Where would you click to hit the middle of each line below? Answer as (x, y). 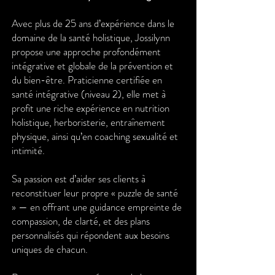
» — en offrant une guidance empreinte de (97, 207)
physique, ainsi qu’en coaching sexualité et (95, 136)
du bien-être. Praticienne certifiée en (87, 79)
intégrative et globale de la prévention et (92, 65)
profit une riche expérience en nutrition (91, 108)
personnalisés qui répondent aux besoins (91, 235)
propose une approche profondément (86, 51)
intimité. (28, 150)
